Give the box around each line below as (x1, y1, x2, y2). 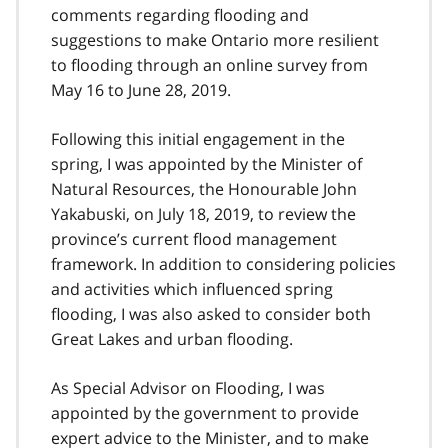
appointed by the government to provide (51, 401, 359, 424)
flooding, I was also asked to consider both (51, 302, 371, 325)
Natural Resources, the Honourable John (51, 177, 357, 200)
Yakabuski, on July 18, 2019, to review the (51, 202, 356, 225)
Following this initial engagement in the (51, 127, 345, 150)
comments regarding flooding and (51, 3, 309, 26)
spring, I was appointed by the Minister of (51, 152, 362, 175)
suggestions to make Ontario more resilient (51, 28, 379, 51)
